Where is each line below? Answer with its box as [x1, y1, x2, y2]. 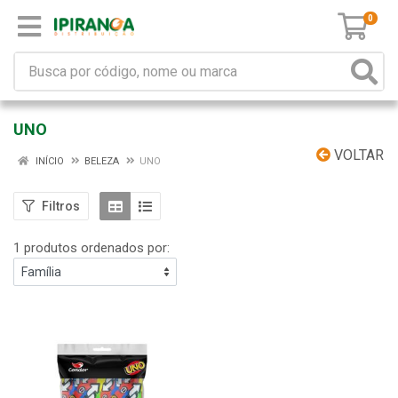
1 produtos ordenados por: [13, 240, 170, 256]
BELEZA [84, 155, 119, 167]
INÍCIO [33, 155, 64, 167]
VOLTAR [330, 147, 384, 163]
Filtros [42, 198, 80, 213]
